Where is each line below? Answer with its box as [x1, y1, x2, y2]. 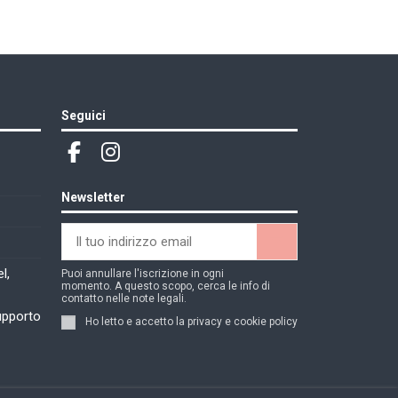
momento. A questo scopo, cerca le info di [60, 280, 270, 293]
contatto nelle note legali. [60, 292, 187, 306]
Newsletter [60, 190, 125, 205]
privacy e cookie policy [187, 315, 298, 329]
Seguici [60, 108, 106, 123]
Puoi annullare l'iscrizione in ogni [60, 267, 224, 281]
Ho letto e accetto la [84, 315, 187, 329]
